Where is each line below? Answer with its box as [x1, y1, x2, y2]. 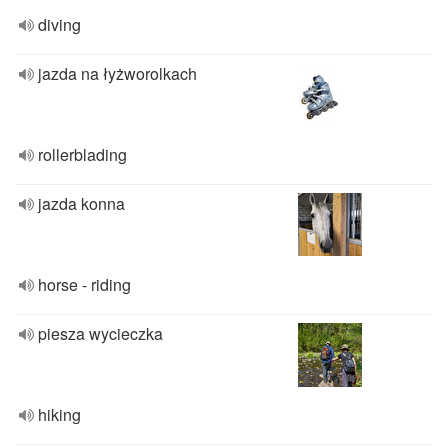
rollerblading [38, 143, 127, 166]
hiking [38, 403, 81, 426]
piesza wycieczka [38, 322, 163, 345]
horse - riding [38, 273, 131, 296]
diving [38, 13, 81, 36]
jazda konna [38, 192, 125, 215]
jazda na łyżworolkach [38, 62, 197, 85]
